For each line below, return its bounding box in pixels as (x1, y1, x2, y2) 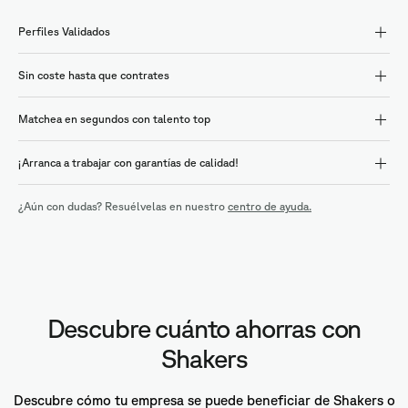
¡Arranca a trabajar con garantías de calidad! (18, 157, 239, 169)
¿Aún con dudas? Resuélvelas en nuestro (18, 200, 228, 213)
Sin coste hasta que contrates (18, 69, 169, 82)
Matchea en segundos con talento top (18, 113, 210, 126)
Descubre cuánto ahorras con (46, 313, 362, 343)
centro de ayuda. (228, 200, 311, 213)
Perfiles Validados (18, 25, 110, 38)
